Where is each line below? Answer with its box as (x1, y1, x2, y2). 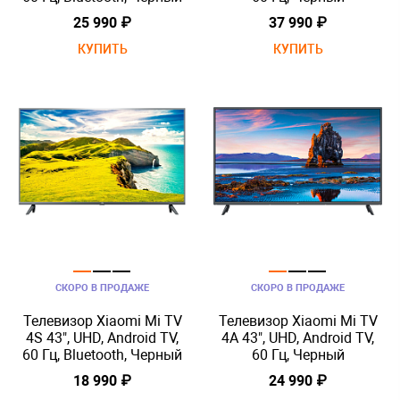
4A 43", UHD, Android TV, (221, 329, 374, 346)
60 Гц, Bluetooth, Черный (22, 346, 182, 363)
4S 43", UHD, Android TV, (26, 329, 179, 346)
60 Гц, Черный (251, 346, 345, 363)
